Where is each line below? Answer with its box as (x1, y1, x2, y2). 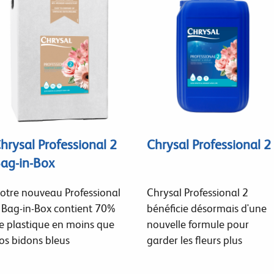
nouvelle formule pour (146, 217, 249, 231)
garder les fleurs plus (146, 233, 242, 246)
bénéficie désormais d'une (146, 201, 267, 215)
